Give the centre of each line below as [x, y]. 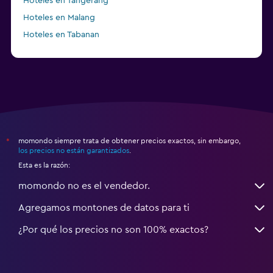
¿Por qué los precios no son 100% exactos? [113, 229]
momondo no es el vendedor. [84, 186]
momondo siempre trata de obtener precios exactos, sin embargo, [129, 140]
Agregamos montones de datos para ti [104, 207]
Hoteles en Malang [59, 17]
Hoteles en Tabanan [61, 34]
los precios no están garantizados [74, 150]
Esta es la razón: [44, 165]
